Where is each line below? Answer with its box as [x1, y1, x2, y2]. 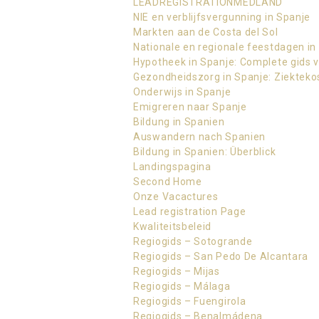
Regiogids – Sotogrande [133, 236, 253, 247]
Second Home [133, 176, 202, 187]
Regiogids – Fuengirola [133, 296, 246, 307]
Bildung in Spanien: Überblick [133, 146, 276, 157]
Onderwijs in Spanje [133, 86, 231, 98]
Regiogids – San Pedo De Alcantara [133, 251, 309, 262]
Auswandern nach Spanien [133, 131, 266, 142]
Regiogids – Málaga [133, 281, 231, 292]
